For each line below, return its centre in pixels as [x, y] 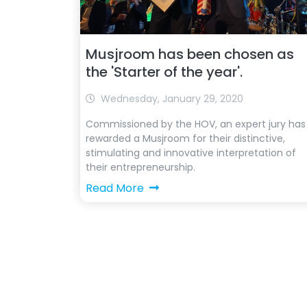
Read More [115, 188]
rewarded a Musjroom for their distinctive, [185, 138]
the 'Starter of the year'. [164, 72]
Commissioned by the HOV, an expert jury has [196, 124]
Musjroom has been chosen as [190, 54]
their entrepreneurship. [140, 167]
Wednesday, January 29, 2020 [172, 99]
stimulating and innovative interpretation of [191, 153]
